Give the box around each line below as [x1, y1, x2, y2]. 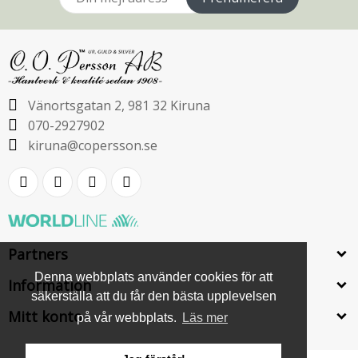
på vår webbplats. [76, 311, 180, 325]
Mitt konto [8, 307, 82, 327]
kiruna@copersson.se [28, 137, 157, 155]
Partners [8, 245, 68, 265]
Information [8, 276, 91, 296]
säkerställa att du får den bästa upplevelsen [30, 289, 276, 304]
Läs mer [182, 311, 228, 325]
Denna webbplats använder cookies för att [34, 270, 272, 284]
